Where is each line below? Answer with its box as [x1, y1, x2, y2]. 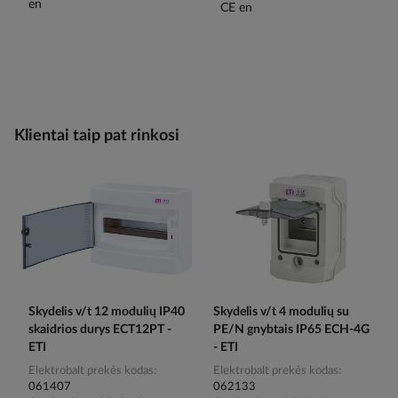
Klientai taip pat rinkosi [14, 128, 179, 144]
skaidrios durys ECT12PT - [28, 323, 171, 337]
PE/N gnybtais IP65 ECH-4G [213, 323, 370, 337]
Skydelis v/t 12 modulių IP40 [28, 306, 185, 319]
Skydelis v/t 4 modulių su [213, 306, 349, 319]
